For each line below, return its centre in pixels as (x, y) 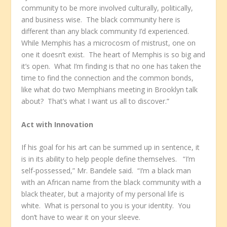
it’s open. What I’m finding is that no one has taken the (111, 66)
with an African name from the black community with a (111, 182)
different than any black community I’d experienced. (106, 31)
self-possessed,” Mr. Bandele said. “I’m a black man (106, 170)
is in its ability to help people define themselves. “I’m (108, 159)
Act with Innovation (58, 124)
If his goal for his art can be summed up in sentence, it (111, 147)
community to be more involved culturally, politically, (107, 8)
